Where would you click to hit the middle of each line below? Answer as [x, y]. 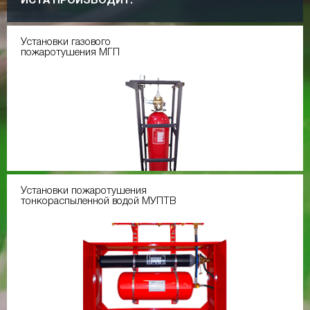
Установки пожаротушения [84, 191]
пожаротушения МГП [70, 52]
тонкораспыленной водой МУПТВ [99, 201]
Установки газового [66, 42]
